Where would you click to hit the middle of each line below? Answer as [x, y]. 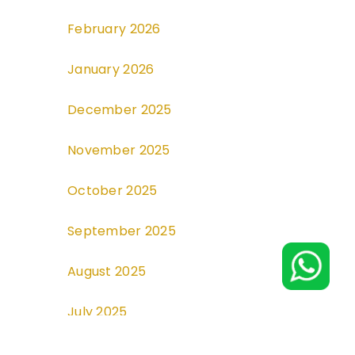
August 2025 [107, 272]
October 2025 [113, 191]
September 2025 [122, 231]
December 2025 [120, 110]
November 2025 [119, 151]
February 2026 [114, 29]
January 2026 [111, 70]
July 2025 [97, 312]
